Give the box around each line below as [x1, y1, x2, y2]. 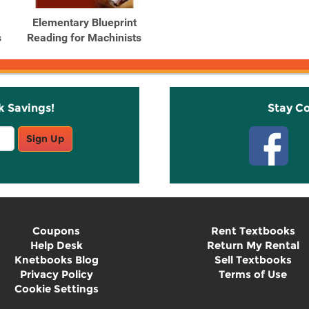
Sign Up [26, 132, 64, 145]
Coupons [32, 224, 80, 237]
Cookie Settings [14, 282, 99, 295]
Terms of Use [219, 268, 287, 281]
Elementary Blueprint [32, 16, 137, 29]
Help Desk [30, 239, 83, 252]
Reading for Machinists [27, 31, 141, 44]
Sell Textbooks [214, 253, 292, 266]
